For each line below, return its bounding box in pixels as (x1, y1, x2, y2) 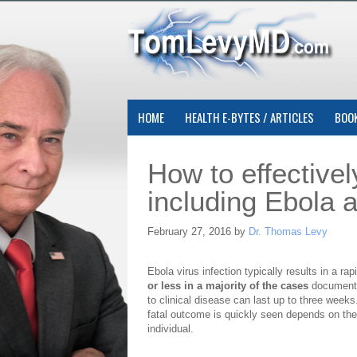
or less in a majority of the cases (147, 280, 308, 292)
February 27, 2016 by (147, 226, 249, 237)
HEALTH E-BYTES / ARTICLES (185, 108, 314, 126)
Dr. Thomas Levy (249, 226, 328, 237)
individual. (147, 323, 194, 335)
